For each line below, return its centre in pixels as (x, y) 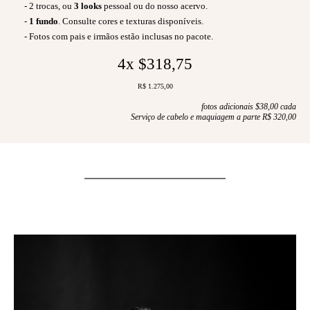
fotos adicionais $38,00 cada (249, 106)
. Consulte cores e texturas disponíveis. (131, 21)
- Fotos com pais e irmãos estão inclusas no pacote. (113, 36)
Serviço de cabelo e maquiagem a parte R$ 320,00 (213, 117)
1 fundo (44, 21)
